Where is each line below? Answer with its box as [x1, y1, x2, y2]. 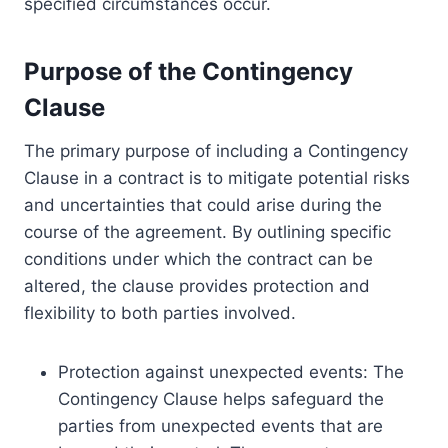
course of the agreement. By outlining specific [24, 222, 391, 243]
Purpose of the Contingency [24, 57, 353, 87]
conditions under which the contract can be [24, 249, 373, 270]
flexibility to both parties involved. [24, 303, 296, 324]
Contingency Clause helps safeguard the [58, 389, 384, 410]
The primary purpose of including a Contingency [24, 141, 408, 162]
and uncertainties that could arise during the [24, 195, 382, 216]
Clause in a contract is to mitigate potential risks [24, 168, 410, 189]
